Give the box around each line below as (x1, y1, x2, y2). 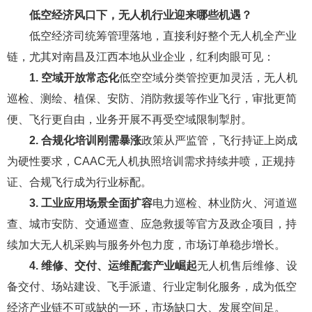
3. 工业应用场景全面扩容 (29, 197, 153, 210)
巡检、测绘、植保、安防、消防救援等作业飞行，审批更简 (7, 93, 297, 105)
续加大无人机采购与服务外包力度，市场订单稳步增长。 (7, 239, 286, 251)
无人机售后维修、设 (197, 260, 297, 272)
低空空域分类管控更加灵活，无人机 (119, 72, 297, 84)
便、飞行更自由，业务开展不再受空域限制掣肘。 (7, 114, 252, 126)
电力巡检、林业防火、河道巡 (153, 197, 297, 210)
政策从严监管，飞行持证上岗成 (141, 134, 297, 147)
